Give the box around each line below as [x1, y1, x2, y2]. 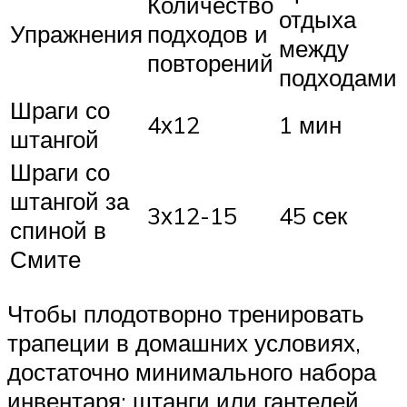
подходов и [147, 18, 268, 48]
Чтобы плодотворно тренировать [7, 299, 364, 329]
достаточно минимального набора [7, 357, 376, 387]
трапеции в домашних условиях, [7, 328, 361, 358]
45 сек [279, 200, 347, 230]
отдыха [279, 4, 356, 34]
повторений [147, 47, 273, 77]
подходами [279, 62, 397, 92]
